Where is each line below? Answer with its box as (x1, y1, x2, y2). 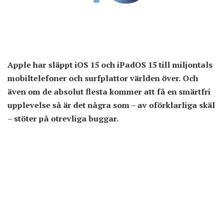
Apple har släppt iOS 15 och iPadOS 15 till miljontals (7, 59, 213, 71)
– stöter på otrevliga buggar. (7, 113, 119, 124)
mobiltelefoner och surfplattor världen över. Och (7, 73, 198, 84)
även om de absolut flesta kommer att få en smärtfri (7, 86, 211, 98)
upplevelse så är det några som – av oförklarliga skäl (7, 100, 215, 111)
